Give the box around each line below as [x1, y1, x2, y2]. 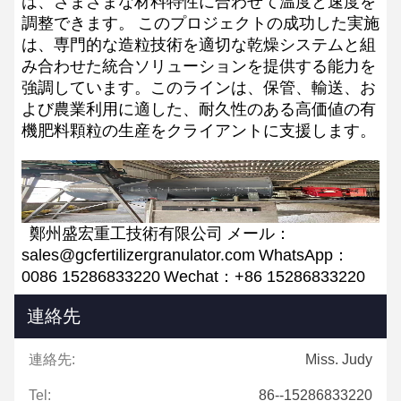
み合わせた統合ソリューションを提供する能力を [21, 57, 376, 75]
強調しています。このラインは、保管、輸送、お [21, 79, 376, 97]
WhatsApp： [259, 246, 349, 264]
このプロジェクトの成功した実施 [138, 14, 380, 32]
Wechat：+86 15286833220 [164, 268, 365, 286]
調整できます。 [21, 14, 134, 32]
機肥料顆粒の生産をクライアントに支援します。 [21, 122, 376, 140]
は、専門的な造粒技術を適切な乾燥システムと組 [21, 36, 376, 54]
